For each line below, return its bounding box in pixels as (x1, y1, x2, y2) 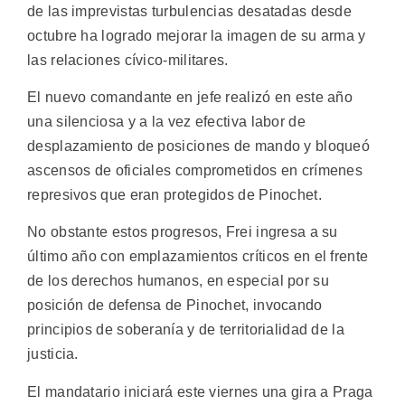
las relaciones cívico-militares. (27, 52, 229, 68)
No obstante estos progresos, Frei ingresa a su (27, 224, 338, 240)
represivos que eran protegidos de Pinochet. (27, 187, 322, 203)
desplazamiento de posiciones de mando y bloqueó (27, 138, 371, 155)
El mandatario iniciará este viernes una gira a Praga (27, 383, 373, 400)
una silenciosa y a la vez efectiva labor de (27, 114, 306, 130)
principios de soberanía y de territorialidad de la (27, 322, 344, 338)
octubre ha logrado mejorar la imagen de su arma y (27, 27, 366, 43)
